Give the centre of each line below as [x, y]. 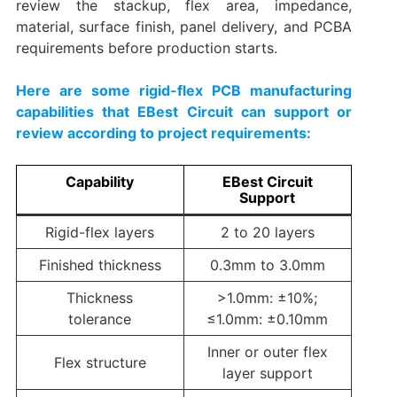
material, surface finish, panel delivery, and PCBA [184, 26]
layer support [267, 373]
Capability [100, 181]
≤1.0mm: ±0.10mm [268, 319]
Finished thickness [100, 265]
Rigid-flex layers [100, 232]
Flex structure [100, 362]
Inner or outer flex [267, 351]
